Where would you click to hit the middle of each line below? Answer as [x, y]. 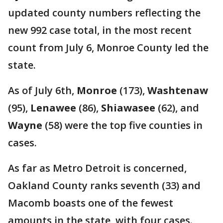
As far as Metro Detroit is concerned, [97, 168]
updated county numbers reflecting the [104, 13]
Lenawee [53, 108]
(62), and [177, 108]
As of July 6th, [42, 90]
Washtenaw [176, 90]
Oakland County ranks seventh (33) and [104, 185]
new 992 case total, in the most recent [100, 30]
